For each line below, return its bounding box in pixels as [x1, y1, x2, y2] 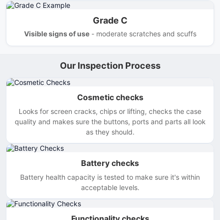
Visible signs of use [24, 29, 89, 38]
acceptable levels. [81, 183, 139, 192]
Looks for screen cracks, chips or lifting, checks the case [19, 107, 201, 115]
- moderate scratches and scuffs [89, 29, 196, 38]
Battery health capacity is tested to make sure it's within [20, 173, 200, 181]
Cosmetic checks [77, 92, 143, 102]
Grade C [92, 15, 128, 26]
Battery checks [81, 158, 139, 168]
